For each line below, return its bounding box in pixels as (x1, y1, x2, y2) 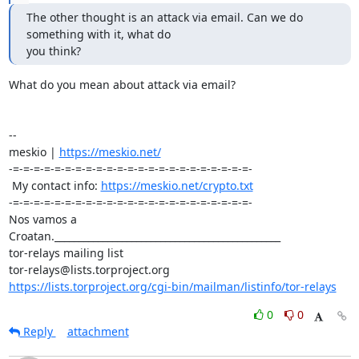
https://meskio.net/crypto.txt (100, 178, 253, 193)
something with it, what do (26, 26, 174, 42)
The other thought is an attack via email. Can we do (26, 10, 303, 25)
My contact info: (11, 178, 101, 193)
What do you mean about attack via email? (8, 77, 236, 92)
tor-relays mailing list (8, 245, 123, 260)
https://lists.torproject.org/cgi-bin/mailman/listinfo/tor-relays (8, 279, 337, 294)
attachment (67, 324, 129, 339)
